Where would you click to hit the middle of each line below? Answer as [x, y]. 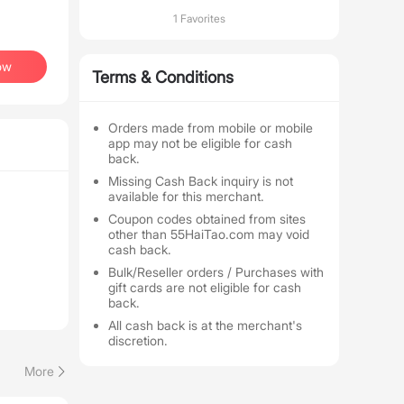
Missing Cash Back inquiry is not [201, 181]
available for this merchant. [186, 196]
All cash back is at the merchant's [205, 325]
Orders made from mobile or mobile [211, 128]
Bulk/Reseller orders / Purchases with [216, 272]
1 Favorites [199, 18]
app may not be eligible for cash [200, 143]
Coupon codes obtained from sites [207, 219]
